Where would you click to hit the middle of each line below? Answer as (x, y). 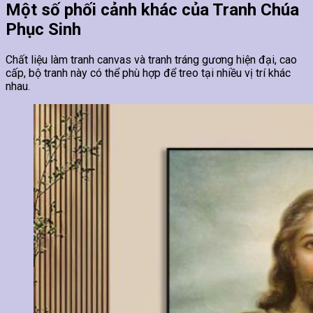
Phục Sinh (43, 29)
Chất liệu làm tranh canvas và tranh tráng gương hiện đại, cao (151, 59)
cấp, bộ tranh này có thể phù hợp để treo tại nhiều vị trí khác (148, 73)
